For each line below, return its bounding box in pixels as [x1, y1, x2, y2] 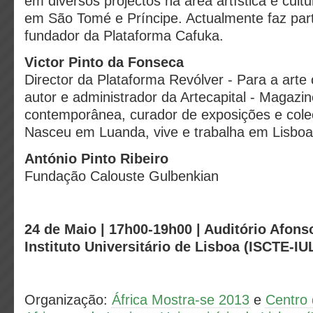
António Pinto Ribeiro [24, 151, 168, 166]
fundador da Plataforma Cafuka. [24, 28, 224, 43]
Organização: [24, 292, 112, 307]
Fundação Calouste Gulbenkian [24, 168, 219, 184]
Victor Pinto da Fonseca [24, 54, 184, 70]
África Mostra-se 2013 [112, 292, 249, 307]
